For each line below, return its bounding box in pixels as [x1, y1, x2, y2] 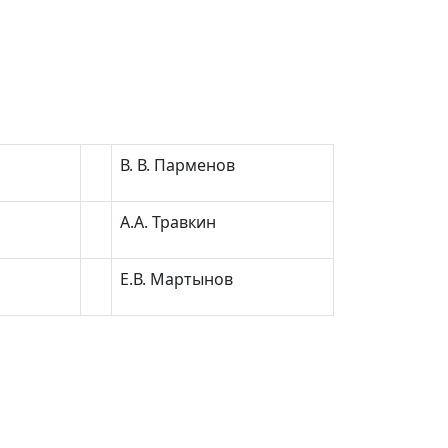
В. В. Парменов [120, 154, 235, 176]
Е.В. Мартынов [120, 268, 233, 290]
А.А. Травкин [120, 211, 216, 233]
